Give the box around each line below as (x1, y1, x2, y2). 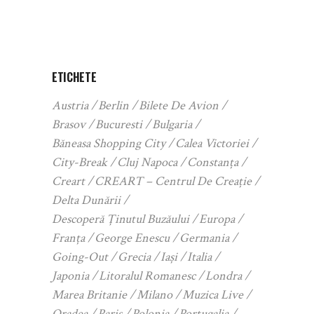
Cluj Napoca (117, 154, 177, 171)
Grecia (118, 249, 151, 266)
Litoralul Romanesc (99, 268, 196, 285)
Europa (199, 211, 235, 228)
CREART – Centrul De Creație (95, 173, 252, 190)
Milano (137, 287, 172, 303)
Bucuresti (95, 116, 142, 133)
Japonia (52, 268, 89, 285)
